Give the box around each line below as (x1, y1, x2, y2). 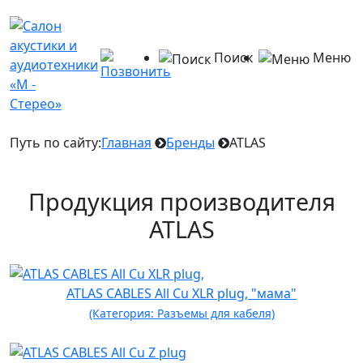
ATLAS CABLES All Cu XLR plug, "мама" (66, 284, 297, 302)
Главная (101, 134, 152, 152)
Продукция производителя (28, 186, 335, 217)
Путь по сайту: (10, 134, 101, 152)
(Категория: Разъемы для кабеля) (88, 305, 275, 321)
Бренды (166, 134, 215, 152)
